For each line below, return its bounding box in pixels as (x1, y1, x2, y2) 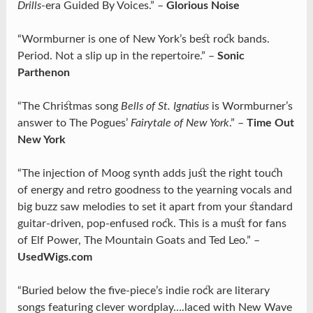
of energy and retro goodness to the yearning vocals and (17, 184, 292, 196)
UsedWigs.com (17, 252, 92, 263)
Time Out (246, 117, 294, 129)
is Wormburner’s (208, 101, 293, 112)
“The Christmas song (17, 101, 121, 112)
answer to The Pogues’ (17, 117, 131, 129)
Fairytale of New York (130, 117, 229, 129)
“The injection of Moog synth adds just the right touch (17, 168, 283, 180)
